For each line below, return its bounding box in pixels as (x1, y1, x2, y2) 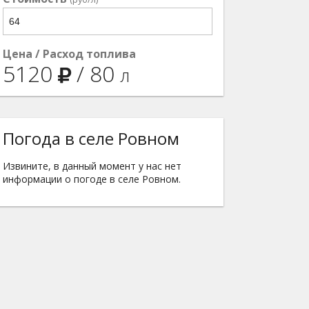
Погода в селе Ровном (3, 127, 179, 150)
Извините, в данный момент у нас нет (3, 159, 181, 172)
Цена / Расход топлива (3, 46, 136, 61)
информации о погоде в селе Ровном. (3, 172, 181, 186)
